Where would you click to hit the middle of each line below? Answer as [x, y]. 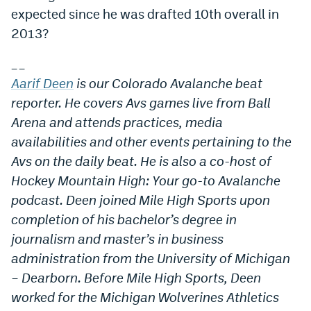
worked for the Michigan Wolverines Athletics [145, 297]
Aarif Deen [42, 83]
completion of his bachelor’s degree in [124, 219]
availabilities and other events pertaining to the [151, 141]
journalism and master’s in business [117, 238]
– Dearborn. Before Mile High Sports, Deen [136, 277]
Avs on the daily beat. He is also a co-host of [141, 161]
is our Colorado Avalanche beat [168, 83]
